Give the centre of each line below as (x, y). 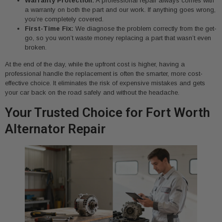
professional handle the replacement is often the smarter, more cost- (104, 74)
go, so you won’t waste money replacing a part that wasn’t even (118, 38)
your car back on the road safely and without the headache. (92, 93)
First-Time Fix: (49, 29)
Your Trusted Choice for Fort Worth (108, 112)
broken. (36, 48)
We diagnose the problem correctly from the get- (145, 29)
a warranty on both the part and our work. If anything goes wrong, (120, 10)
